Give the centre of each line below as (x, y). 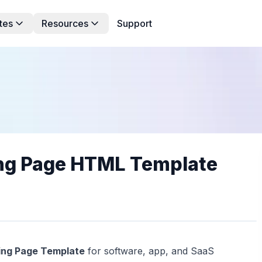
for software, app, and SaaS (149, 251)
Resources (65, 23)
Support (135, 23)
